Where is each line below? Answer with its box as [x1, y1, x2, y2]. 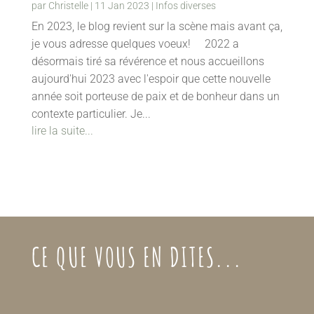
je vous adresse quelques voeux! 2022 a [31, 37, 239, 51]
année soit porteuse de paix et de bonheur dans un [31, 90, 280, 104]
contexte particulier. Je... [31, 107, 151, 121]
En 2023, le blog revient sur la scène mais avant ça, [31, 20, 282, 34]
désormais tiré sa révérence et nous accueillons [31, 55, 264, 69]
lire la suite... [31, 124, 93, 138]
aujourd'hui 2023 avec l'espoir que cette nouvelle [31, 72, 271, 86]
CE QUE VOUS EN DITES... [31, 240, 243, 274]
